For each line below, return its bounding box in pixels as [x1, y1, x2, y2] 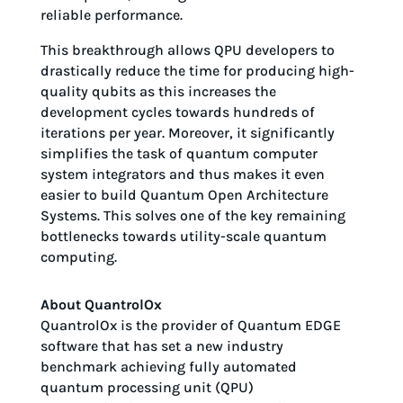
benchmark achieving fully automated [40, 358, 297, 376]
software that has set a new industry [40, 337, 283, 355]
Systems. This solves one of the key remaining [40, 207, 345, 225]
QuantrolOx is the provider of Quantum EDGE [40, 317, 341, 335]
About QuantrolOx [40, 296, 162, 314]
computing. [40, 248, 117, 266]
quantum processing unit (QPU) [40, 379, 254, 397]
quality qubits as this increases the [40, 83, 276, 101]
